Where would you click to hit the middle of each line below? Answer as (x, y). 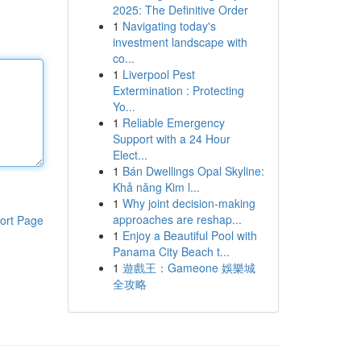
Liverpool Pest (158, 74)
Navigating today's (169, 26)
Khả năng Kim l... (156, 187)
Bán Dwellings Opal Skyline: (193, 171)
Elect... (130, 155)
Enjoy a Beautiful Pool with (189, 235)
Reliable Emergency (173, 122)
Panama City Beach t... (171, 251)
